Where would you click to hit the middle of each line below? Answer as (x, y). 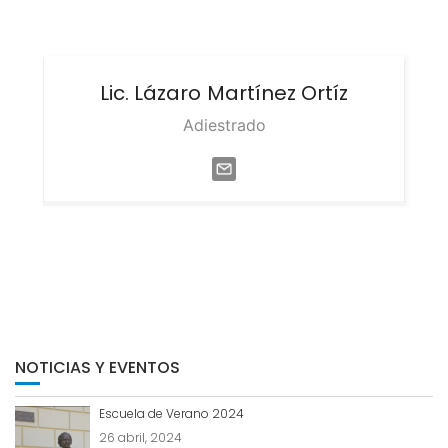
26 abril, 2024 (140, 437)
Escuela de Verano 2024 (171, 413)
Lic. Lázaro (150, 93)
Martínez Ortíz (277, 93)
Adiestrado (224, 125)
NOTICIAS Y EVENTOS (97, 367)
